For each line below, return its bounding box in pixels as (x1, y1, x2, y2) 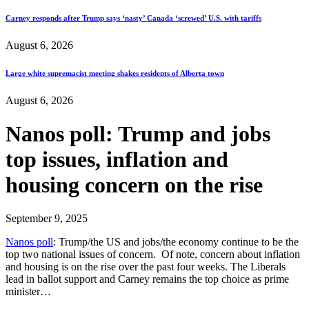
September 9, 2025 (6, 212, 88, 225)
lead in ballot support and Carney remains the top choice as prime (6, 273, 289, 286)
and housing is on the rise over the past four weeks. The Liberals (6, 261, 286, 273)
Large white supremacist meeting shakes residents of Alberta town (6, 68, 224, 77)
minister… (6, 286, 51, 298)
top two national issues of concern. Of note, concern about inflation (6, 248, 300, 261)
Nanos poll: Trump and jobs (6, 121, 270, 147)
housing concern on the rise (6, 172, 263, 198)
